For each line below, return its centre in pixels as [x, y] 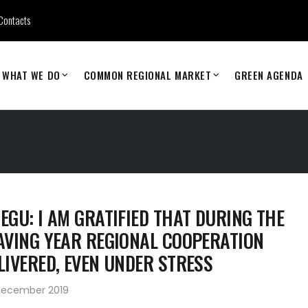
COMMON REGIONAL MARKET [147, 75]
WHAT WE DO [31, 75]
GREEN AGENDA [269, 75]
